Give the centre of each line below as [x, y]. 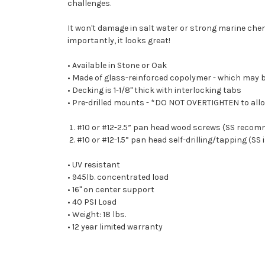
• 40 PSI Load [92, 202]
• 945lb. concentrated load [118, 177]
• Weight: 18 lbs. [97, 214]
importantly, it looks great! [119, 40]
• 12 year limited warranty [115, 227]
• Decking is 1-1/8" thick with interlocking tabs [154, 90]
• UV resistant [94, 164]
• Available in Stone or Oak [117, 65]
